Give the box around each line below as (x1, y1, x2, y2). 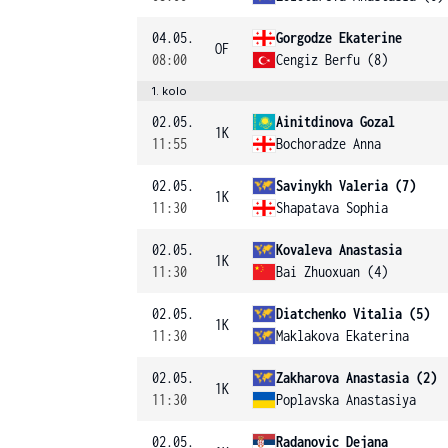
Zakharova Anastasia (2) (276, 369, 437, 386)
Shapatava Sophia (276, 199, 388, 216)
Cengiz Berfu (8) (276, 51, 388, 68)
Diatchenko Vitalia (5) (276, 305, 430, 322)
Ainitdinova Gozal (276, 113, 395, 130)
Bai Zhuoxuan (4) (276, 263, 388, 280)
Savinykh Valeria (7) (276, 177, 416, 194)
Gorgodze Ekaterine (276, 29, 402, 46)
